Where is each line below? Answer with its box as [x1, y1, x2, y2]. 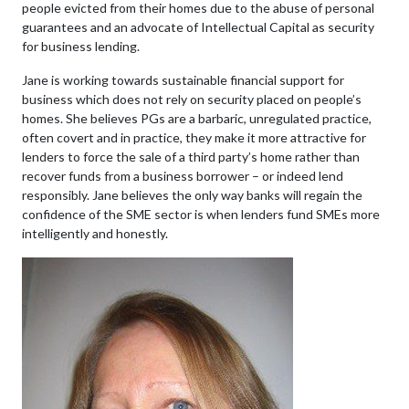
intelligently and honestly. [22, 225, 168, 241]
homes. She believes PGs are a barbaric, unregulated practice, [22, 110, 372, 126]
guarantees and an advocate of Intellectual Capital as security [22, 19, 374, 35]
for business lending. [22, 38, 140, 54]
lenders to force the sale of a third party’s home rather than [22, 149, 360, 164]
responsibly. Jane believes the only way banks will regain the [22, 187, 362, 203]
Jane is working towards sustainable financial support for [22, 72, 344, 88]
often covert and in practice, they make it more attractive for [22, 130, 366, 145]
